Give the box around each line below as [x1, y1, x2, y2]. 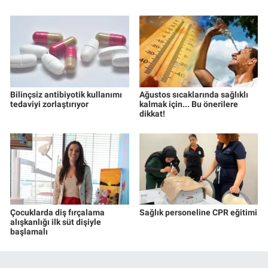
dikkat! [139, 108, 165, 118]
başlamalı [10, 226, 48, 236]
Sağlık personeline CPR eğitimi [139, 207, 257, 217]
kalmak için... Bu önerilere [139, 99, 238, 109]
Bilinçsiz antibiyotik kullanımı [10, 89, 122, 99]
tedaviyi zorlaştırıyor [10, 99, 89, 109]
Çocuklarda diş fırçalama [10, 207, 105, 217]
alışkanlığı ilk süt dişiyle [10, 217, 101, 227]
